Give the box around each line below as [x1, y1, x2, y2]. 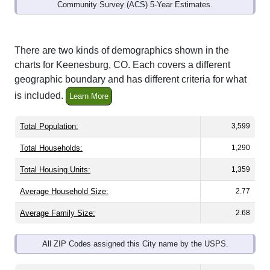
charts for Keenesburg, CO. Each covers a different [14, 60, 230, 71]
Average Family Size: [20, 209, 95, 218]
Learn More [69, 92, 108, 101]
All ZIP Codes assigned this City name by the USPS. [42, 239, 228, 249]
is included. [14, 90, 66, 101]
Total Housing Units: [20, 165, 90, 175]
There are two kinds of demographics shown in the [14, 45, 229, 56]
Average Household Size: [20, 187, 108, 196]
